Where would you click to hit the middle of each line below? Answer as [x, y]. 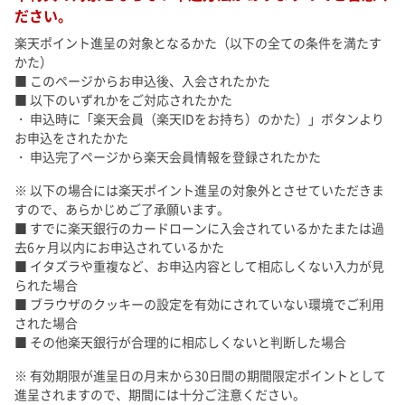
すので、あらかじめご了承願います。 [122, 209]
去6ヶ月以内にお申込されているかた [119, 247]
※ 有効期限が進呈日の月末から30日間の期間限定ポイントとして [200, 376]
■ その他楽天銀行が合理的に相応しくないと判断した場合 [180, 342]
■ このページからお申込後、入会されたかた [142, 81]
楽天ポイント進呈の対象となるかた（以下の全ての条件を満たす [198, 43]
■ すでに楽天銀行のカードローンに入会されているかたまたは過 [199, 228]
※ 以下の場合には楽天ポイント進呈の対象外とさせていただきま [199, 190]
